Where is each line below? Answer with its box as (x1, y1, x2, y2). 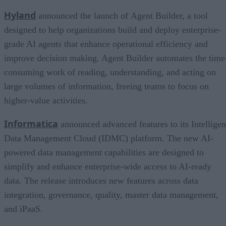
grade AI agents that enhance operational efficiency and (4, 38, 208, 49)
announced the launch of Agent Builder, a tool (36, 10, 208, 21)
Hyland (4, 9, 36, 21)
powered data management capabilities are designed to (4, 147, 204, 157)
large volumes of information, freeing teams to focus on (4, 81, 209, 91)
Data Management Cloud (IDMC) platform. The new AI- (4, 133, 213, 143)
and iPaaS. (4, 203, 43, 214)
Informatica (4, 117, 58, 130)
